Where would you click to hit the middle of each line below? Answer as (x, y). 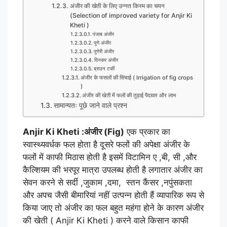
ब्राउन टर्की (104, 68)
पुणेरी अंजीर (104, 51)
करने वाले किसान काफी (151, 220)
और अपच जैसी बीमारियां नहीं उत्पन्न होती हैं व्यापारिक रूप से (113, 195)
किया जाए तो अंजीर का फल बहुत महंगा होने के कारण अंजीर (113, 207)
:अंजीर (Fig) (102, 131)
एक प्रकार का (147, 131)
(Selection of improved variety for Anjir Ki (131, 15)
